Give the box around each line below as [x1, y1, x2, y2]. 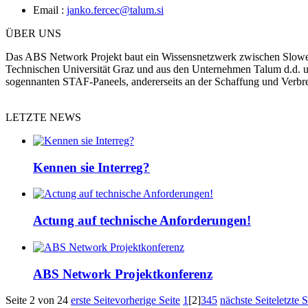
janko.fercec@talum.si [67, 3, 164, 16]
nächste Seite [220, 294, 276, 307]
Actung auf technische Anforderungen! [33, 213, 251, 228]
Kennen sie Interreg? [33, 159, 150, 175]
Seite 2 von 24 [5, 294, 68, 307]
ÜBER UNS [5, 27, 61, 39]
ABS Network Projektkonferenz [33, 266, 212, 281]
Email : [33, 3, 67, 16]
